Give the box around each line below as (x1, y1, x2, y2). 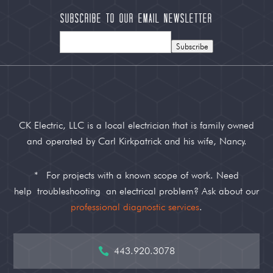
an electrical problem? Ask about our (101, 185, 259, 197)
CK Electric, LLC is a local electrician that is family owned (19, 119, 254, 132)
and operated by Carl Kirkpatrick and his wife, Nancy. (26, 135, 247, 147)
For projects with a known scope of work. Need (41, 169, 239, 182)
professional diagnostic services (71, 201, 199, 213)
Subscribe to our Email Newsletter (60, 13, 213, 23)
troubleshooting (37, 185, 101, 197)
